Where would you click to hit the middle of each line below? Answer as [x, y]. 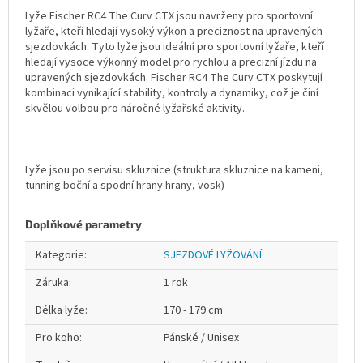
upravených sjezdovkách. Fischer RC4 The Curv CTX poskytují [174, 78]
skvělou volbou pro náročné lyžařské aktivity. [135, 109]
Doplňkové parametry [83, 224]
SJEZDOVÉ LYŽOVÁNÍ [213, 255]
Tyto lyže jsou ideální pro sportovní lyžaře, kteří [208, 47]
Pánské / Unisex [201, 338]
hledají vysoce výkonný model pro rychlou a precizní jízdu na [171, 62]
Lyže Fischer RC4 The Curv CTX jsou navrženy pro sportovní [169, 16]
